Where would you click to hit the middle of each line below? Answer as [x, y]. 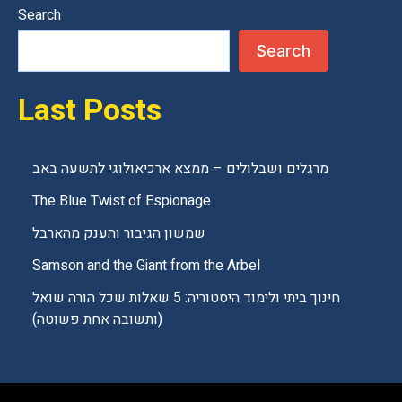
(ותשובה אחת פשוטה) [97, 319]
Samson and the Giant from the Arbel [146, 265]
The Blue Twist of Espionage [122, 201]
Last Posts [90, 110]
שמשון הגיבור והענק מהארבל [119, 233]
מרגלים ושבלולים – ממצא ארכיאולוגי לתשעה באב [180, 168]
